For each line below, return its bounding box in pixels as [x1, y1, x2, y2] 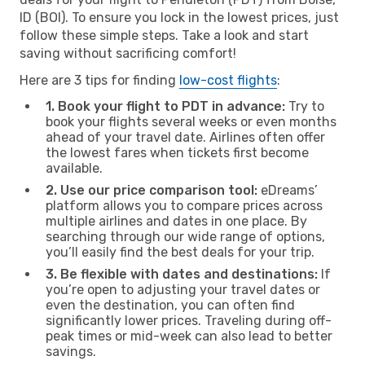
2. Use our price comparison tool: [46, 182, 257, 198]
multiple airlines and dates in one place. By [46, 213, 307, 229]
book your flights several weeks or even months [46, 113, 336, 130]
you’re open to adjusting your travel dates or [46, 281, 320, 297]
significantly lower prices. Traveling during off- [46, 312, 332, 328]
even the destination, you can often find [46, 297, 295, 313]
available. [46, 160, 103, 176]
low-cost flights [179, 72, 277, 88]
